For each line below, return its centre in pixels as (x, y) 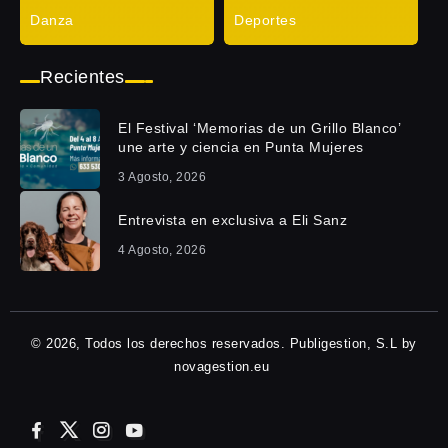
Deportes (265, 19)
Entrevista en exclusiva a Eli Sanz (232, 219)
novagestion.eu (224, 366)
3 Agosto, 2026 (162, 177)
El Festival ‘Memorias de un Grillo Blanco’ (259, 128)
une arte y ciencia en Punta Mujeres (241, 147)
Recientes (82, 76)
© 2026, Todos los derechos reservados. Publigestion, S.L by (224, 343)
